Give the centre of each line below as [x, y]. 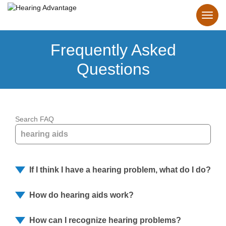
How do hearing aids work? [81, 195]
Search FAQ [35, 119]
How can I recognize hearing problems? [105, 220]
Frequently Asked [113, 50]
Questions [113, 69]
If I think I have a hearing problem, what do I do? [120, 170]
